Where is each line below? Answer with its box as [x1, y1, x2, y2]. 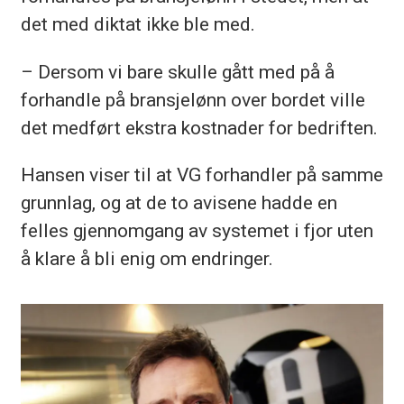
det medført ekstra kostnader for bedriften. [20, 115, 378, 139]
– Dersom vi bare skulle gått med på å [20, 60, 335, 83]
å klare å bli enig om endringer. [20, 246, 273, 270]
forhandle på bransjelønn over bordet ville [20, 87, 365, 111]
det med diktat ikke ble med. [20, 13, 255, 36]
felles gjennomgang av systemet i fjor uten [20, 218, 373, 242]
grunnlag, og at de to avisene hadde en [20, 190, 337, 214]
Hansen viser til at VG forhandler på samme [20, 162, 383, 186]
